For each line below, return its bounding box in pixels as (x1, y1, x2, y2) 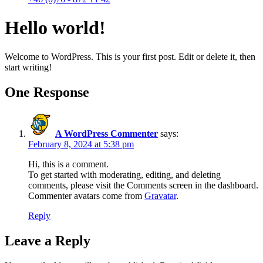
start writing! (5, 62, 52, 72)
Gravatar (144, 190, 176, 201)
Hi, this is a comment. (28, 159, 109, 169)
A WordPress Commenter (55, 128, 158, 139)
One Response (5, 84, 89, 100)
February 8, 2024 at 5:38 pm (28, 139, 134, 149)
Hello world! (5, 17, 106, 39)
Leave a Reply (5, 232, 90, 248)
